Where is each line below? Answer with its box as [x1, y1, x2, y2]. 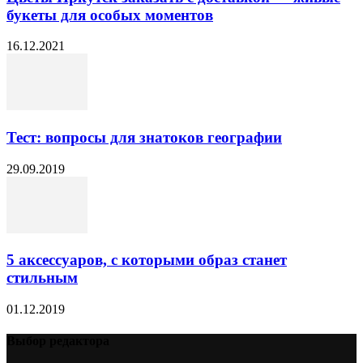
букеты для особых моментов [6, 6, 213, 23]
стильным [6, 269, 78, 287]
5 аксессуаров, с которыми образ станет [6, 251, 287, 269]
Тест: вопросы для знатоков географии [6, 128, 282, 146]
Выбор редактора [6, 334, 109, 348]
